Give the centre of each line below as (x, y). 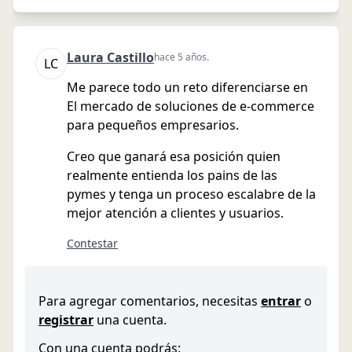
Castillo (130, 57)
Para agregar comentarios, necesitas (148, 301)
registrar (66, 319)
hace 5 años (180, 57)
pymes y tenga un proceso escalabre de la (191, 194)
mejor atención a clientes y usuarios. (175, 213)
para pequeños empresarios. (153, 125)
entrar (281, 301)
